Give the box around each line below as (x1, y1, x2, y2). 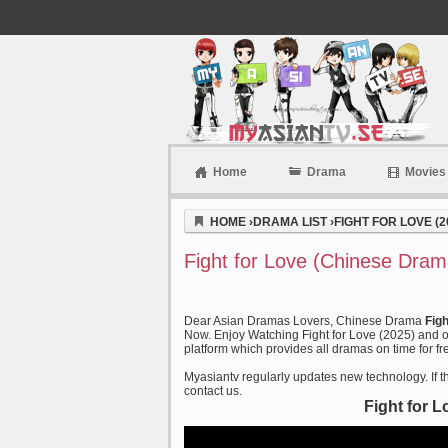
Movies (405, 165, 446, 179)
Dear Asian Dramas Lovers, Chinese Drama (184, 314, 425, 328)
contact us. (184, 384, 242, 398)
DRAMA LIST (253, 215, 327, 229)
